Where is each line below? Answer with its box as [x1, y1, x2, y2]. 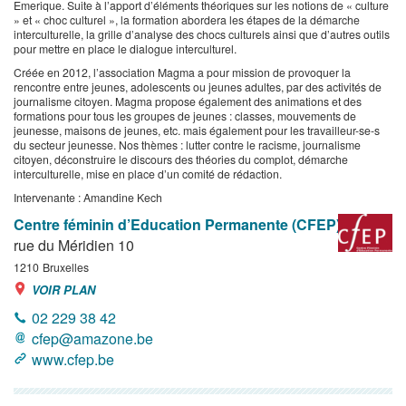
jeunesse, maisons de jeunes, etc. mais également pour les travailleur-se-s [14, 122, 380, 138]
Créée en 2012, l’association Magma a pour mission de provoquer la [14, 64, 351, 80]
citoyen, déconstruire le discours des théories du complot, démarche [14, 151, 348, 167]
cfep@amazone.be [32, 328, 153, 349]
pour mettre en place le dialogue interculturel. [14, 41, 237, 56]
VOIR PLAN [32, 281, 95, 298]
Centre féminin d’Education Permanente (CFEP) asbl [14, 214, 373, 235]
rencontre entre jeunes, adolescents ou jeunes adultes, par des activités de [14, 79, 382, 94]
